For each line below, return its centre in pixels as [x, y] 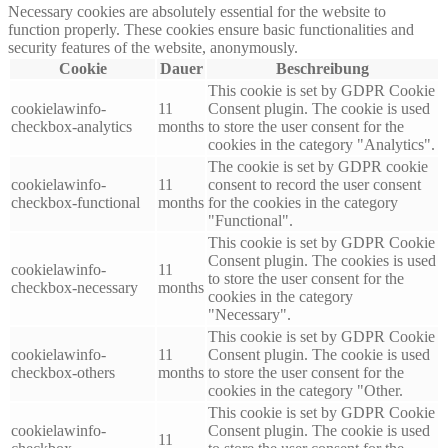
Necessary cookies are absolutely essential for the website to [197, 11]
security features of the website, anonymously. [153, 47]
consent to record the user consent [314, 184]
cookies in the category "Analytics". [321, 144]
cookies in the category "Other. [305, 390]
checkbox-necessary [74, 287]
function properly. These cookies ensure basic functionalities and [211, 29]
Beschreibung [322, 68]
